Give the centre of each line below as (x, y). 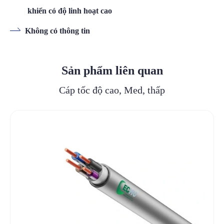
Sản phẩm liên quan (112, 71)
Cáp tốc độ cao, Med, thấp (112, 90)
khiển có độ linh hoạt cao (70, 11)
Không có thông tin (57, 31)
